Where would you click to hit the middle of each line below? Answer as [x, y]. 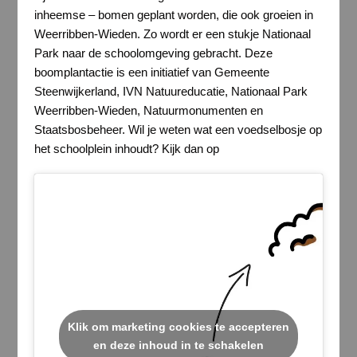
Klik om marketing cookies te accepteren [178, 327]
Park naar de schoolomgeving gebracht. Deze [153, 53]
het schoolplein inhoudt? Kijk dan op [126, 148]
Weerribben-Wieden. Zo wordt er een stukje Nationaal [172, 33]
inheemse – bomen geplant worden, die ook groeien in [173, 14]
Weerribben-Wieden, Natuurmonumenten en [148, 110]
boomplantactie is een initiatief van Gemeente [151, 72]
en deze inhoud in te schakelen [178, 345]
